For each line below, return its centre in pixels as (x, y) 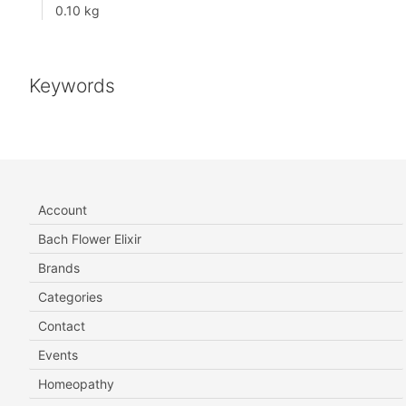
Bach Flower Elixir (90, 239)
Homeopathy (76, 384)
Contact (62, 326)
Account (63, 210)
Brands (59, 268)
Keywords (72, 86)
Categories (70, 297)
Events (58, 355)
